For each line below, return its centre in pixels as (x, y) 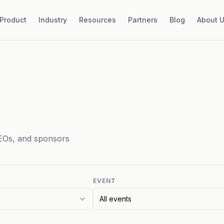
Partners (142, 20)
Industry (52, 20)
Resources (97, 20)
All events (115, 199)
